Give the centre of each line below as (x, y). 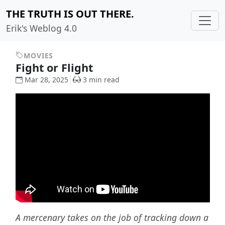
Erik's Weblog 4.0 (41, 28)
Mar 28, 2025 (46, 80)
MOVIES (39, 55)
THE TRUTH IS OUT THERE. (70, 14)
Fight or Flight (55, 68)
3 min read (101, 80)
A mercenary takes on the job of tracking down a (112, 217)
